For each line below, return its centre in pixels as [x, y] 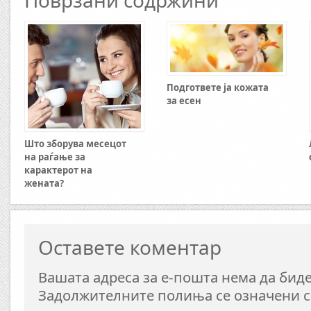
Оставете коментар [130, 247]
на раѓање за [55, 157]
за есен [184, 100]
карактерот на [58, 170]
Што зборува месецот [75, 144]
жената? [44, 183]
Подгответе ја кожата [218, 87]
